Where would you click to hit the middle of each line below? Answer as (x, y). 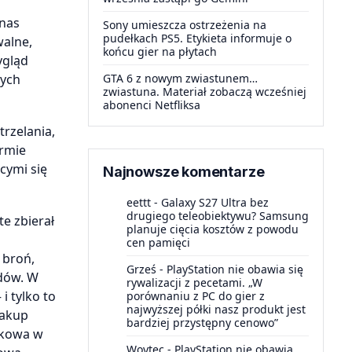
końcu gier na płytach (160, 51)
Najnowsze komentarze (184, 172)
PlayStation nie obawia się (235, 269)
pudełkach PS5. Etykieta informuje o (197, 38)
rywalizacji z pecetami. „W (194, 282)
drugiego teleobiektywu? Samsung (218, 216)
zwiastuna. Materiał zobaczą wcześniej (205, 92)
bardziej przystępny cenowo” (202, 323)
